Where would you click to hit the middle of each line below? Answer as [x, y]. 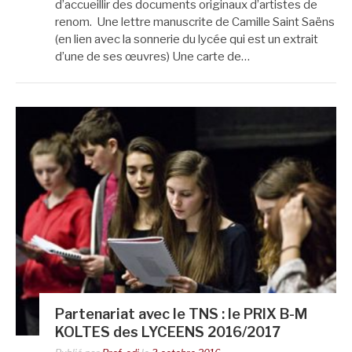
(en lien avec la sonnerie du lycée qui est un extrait [187, 39]
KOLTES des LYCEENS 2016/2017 [168, 332]
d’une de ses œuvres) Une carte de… [152, 56]
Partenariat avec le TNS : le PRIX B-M [181, 314]
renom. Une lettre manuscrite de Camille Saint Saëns [195, 22]
